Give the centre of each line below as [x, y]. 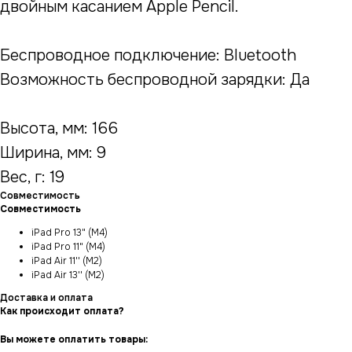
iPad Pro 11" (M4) [68, 247]
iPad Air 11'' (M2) [67, 261]
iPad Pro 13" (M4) [70, 233]
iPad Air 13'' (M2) [68, 275]
